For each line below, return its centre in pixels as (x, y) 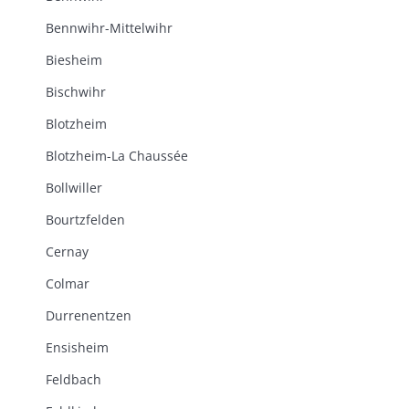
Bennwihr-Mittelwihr (109, 28)
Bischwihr (76, 92)
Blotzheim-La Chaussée (117, 156)
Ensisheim (77, 347)
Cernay (67, 252)
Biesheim (74, 60)
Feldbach (73, 379)
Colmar (68, 283)
